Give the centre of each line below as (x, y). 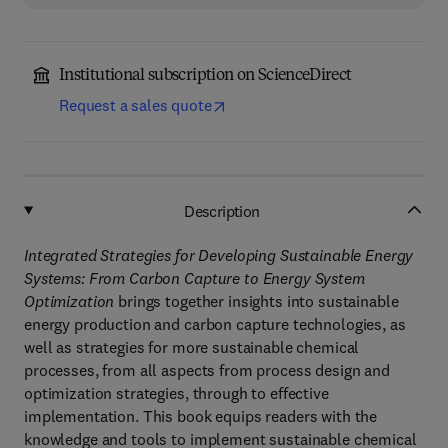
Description (222, 210)
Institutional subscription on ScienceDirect (205, 76)
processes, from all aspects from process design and (207, 370)
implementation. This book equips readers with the (201, 416)
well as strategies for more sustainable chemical (192, 347)
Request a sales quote (135, 105)
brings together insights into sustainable (256, 301)
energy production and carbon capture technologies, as (215, 324)
